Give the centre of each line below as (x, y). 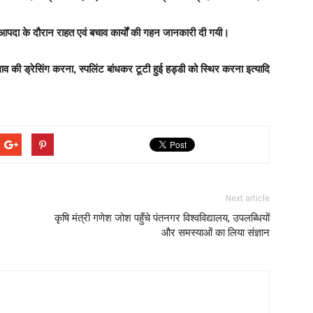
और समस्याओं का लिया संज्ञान (216, 233)
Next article (248, 198)
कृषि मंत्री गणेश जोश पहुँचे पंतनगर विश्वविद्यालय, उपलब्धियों (162, 218)
